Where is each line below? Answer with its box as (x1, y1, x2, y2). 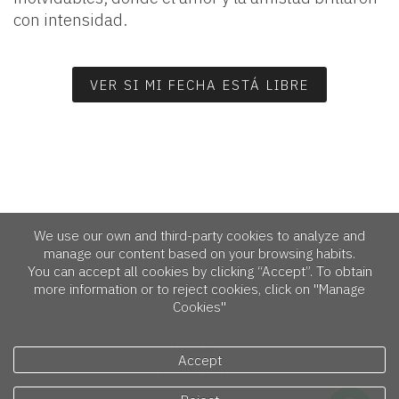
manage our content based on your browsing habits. (44, 244, 355, 263)
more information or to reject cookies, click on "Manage (34, 280, 365, 298)
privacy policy (161, 363, 238, 381)
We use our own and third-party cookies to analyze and (34, 226, 365, 245)
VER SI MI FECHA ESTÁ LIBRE (90, 76, 309, 94)
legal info (174, 338, 225, 356)
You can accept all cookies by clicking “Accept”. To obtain (27, 262, 372, 281)
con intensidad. (13, 9, 127, 31)
